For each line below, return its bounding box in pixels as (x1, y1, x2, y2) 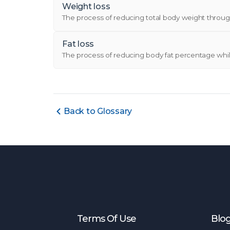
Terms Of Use (77, 213, 136, 224)
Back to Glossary (64, 106, 132, 116)
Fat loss (62, 39, 94, 49)
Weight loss (62, 2, 110, 11)
